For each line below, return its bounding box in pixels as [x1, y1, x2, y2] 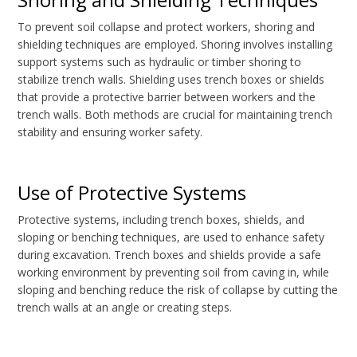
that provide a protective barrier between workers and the [18, 89, 316, 105]
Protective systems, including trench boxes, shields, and [18, 212, 305, 228]
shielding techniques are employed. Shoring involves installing [18, 37, 333, 53]
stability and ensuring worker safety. [18, 124, 203, 140]
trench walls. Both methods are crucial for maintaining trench [18, 107, 333, 123]
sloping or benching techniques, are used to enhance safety [18, 229, 325, 245]
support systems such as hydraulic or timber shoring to [18, 54, 302, 70]
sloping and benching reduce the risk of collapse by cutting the [18, 282, 339, 298]
